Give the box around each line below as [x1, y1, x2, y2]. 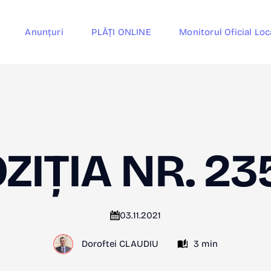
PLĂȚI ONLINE [91, 26, 151, 38]
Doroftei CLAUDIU [81, 238, 159, 250]
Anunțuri [25, 26, 64, 38]
